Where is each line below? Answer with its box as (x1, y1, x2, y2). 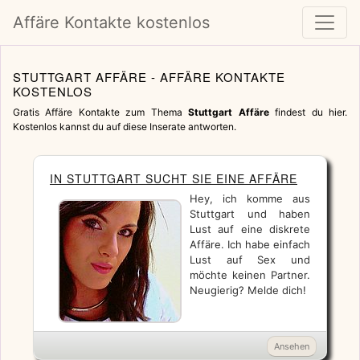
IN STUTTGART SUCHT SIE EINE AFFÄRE (50, 170, 297, 186)
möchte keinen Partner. (190, 268, 310, 281)
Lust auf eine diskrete (190, 223, 310, 235)
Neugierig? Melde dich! (190, 284, 306, 297)
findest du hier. (268, 106, 348, 118)
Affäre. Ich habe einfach (190, 238, 310, 251)
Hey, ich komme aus (190, 192, 310, 205)
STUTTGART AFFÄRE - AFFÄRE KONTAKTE (13, 68, 285, 85)
